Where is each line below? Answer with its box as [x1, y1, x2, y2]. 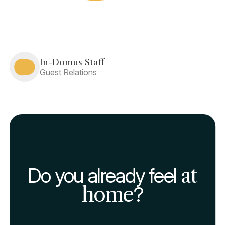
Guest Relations [40, 67, 97, 77]
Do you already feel [28, 163, 181, 188]
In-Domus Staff [40, 56, 105, 67]
